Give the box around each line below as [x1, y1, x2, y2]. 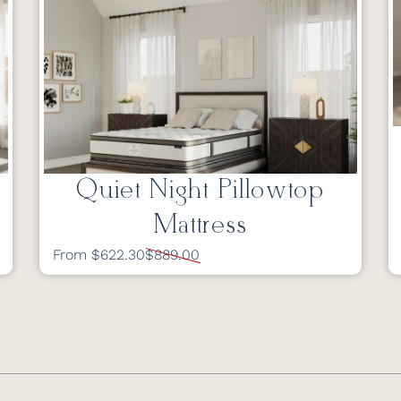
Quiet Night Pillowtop [76, 175, 325, 207]
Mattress [153, 209, 248, 242]
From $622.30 [53, 246, 145, 263]
